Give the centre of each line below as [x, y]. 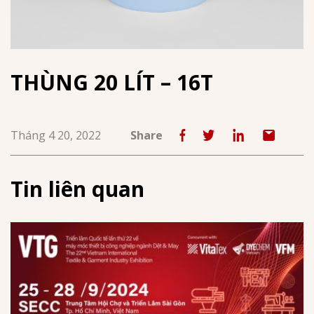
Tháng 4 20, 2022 [56, 135]
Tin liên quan [77, 189]
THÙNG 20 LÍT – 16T [112, 82]
